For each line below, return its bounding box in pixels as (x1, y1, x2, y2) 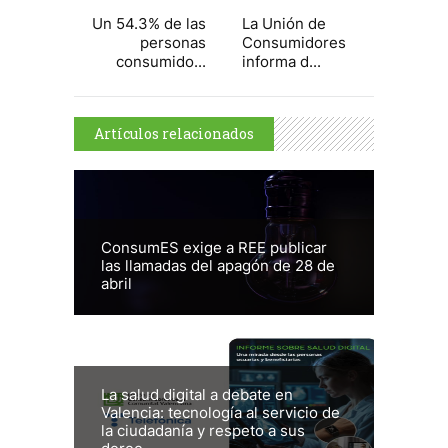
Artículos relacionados (94, 124, 254, 144)
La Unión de (242, 14, 326, 34)
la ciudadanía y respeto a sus (101, 420, 305, 440)
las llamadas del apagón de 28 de (101, 255, 335, 275)
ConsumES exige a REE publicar (101, 237, 327, 257)
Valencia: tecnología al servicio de (101, 402, 340, 422)
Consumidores (242, 33, 346, 53)
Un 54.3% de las (92, 14, 206, 34)
